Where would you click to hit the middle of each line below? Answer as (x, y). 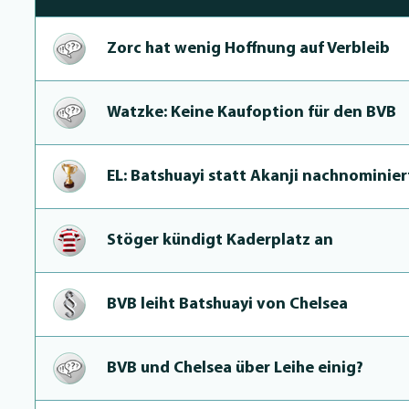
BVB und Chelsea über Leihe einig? (235, 368)
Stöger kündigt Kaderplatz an (220, 241)
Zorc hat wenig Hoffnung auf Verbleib (248, 49)
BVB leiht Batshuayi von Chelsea (227, 304)
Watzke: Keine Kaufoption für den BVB (252, 113)
